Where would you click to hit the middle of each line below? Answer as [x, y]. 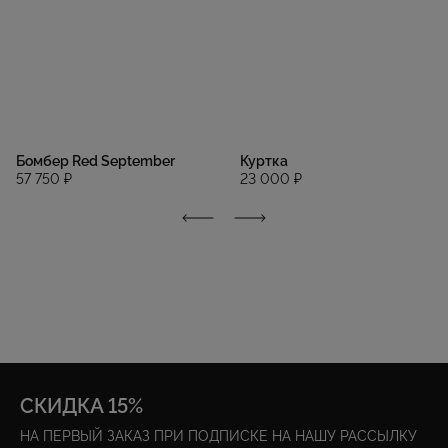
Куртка [264, 161]
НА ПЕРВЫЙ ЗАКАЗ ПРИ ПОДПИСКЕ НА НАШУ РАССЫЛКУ [218, 436]
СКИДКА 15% [81, 406]
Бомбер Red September [95, 161]
